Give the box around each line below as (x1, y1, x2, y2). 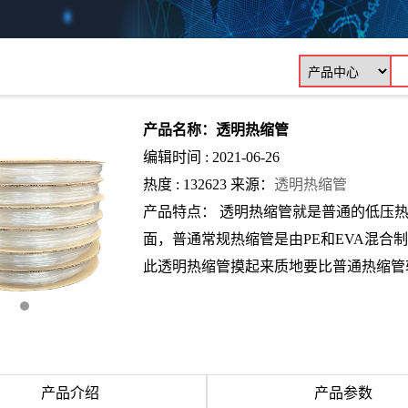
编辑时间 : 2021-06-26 (143, 149, 280, 165)
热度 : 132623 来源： (143, 177, 274, 192)
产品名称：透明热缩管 (143, 122, 289, 138)
